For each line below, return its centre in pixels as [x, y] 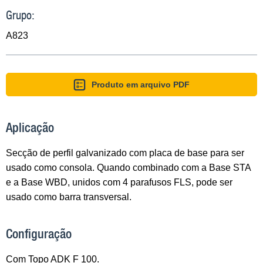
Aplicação [30, 127]
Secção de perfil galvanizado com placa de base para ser [125, 153]
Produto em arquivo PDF [141, 84]
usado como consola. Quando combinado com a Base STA [128, 167]
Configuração [39, 234]
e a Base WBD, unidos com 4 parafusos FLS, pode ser [119, 182]
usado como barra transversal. [69, 197]
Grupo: [20, 15]
